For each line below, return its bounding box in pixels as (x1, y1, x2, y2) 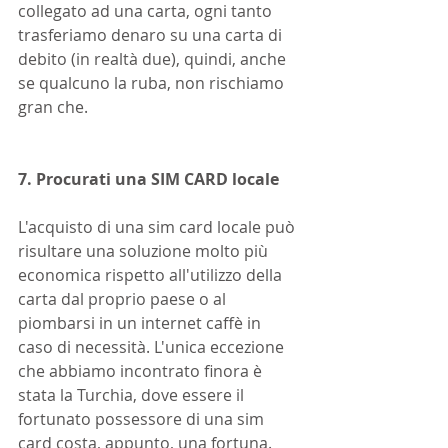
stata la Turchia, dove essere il (18, 384, 248, 406)
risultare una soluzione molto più (18, 240, 272, 262)
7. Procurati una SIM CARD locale (18, 168, 279, 190)
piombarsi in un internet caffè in (18, 312, 265, 334)
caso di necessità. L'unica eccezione (18, 336, 288, 358)
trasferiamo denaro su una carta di (18, 24, 286, 46)
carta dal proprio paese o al (18, 288, 230, 310)
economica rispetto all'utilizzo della (18, 264, 286, 286)
